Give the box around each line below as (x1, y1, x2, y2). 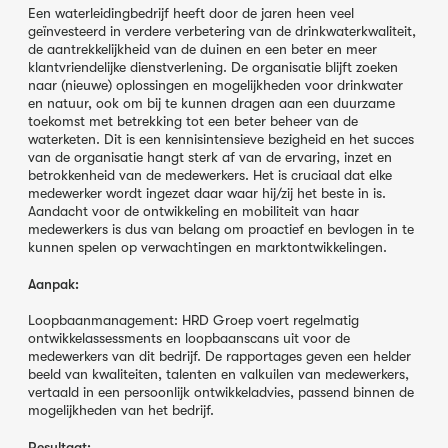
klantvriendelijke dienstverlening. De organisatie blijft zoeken (28, 59, 398, 76)
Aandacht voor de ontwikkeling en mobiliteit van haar (28, 203, 359, 220)
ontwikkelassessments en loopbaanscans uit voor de (28, 330, 350, 347)
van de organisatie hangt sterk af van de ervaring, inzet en (28, 149, 392, 166)
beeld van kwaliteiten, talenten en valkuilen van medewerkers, (28, 366, 409, 383)
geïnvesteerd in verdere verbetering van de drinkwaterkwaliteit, (28, 23, 416, 40)
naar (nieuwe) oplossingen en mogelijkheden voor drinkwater (28, 77, 403, 94)
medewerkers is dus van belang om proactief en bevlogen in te (28, 221, 414, 238)
